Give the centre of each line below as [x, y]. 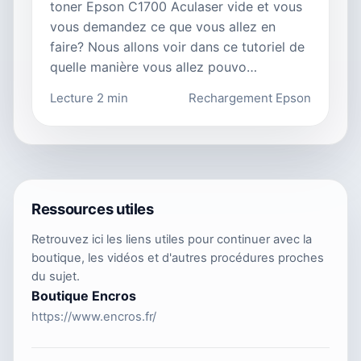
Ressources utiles [93, 209]
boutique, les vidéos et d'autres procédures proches [178, 258]
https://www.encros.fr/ [94, 317]
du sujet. [56, 277]
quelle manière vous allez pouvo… [154, 67]
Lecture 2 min [89, 98]
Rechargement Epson [250, 98]
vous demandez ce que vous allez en [163, 27]
